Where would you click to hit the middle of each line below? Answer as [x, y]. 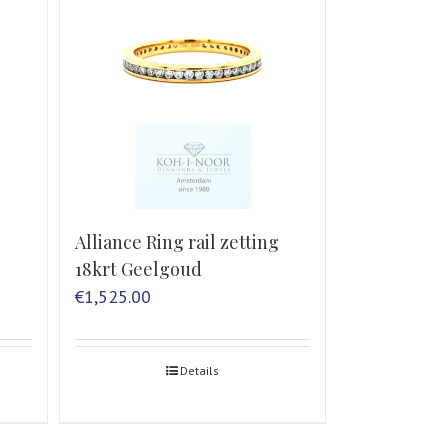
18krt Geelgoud [139, 268]
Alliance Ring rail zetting [177, 241]
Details [200, 370]
